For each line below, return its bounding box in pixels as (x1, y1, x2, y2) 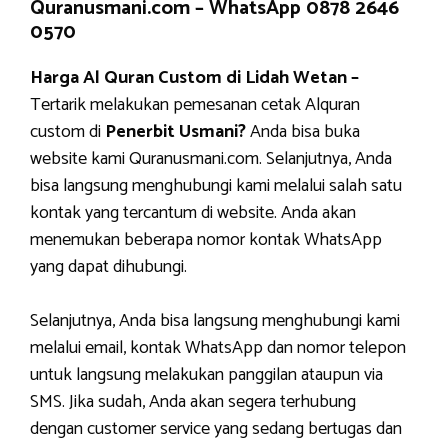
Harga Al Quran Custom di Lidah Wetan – (30, 63, 359, 93)
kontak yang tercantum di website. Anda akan (30, 198, 356, 228)
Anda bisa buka (246, 117, 360, 147)
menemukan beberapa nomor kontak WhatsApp (30, 225, 382, 255)
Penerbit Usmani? (105, 117, 246, 147)
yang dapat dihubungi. (30, 252, 187, 282)
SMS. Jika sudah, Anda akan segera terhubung (30, 387, 356, 417)
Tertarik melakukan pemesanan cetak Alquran (30, 90, 360, 120)
